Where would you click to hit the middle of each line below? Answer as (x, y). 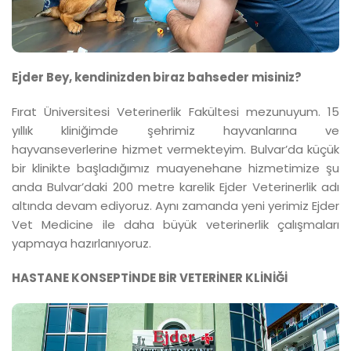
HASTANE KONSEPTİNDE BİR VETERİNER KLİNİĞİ (150, 277)
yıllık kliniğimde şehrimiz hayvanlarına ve (175, 130)
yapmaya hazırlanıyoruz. (83, 243)
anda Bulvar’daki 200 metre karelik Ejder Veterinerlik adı (175, 186)
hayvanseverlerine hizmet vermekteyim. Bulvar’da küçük (175, 149)
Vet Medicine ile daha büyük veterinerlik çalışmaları (175, 224)
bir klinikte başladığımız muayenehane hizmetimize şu (175, 168)
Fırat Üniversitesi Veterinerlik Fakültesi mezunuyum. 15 (175, 111)
